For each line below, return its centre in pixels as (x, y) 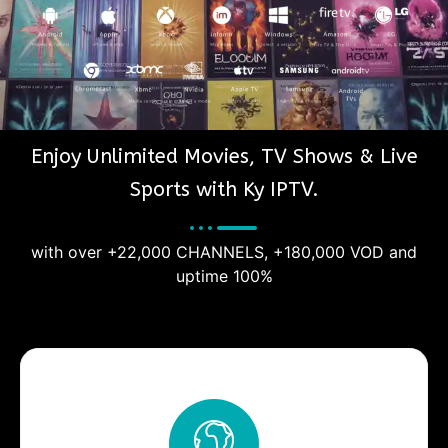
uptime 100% (224, 275)
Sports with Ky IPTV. (224, 189)
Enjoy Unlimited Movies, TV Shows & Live (224, 156)
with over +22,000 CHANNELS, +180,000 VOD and (224, 251)
